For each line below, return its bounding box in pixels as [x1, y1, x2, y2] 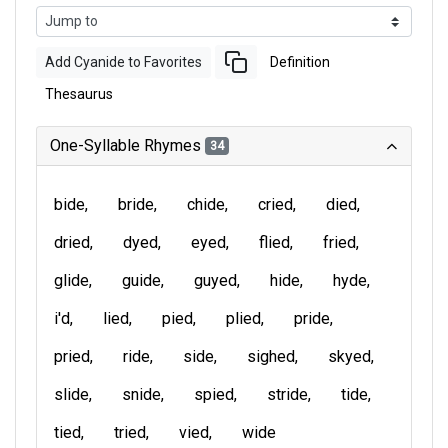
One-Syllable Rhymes [50, 136, 205, 155]
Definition [270, 53, 330, 70]
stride [267, 385, 308, 404]
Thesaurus [45, 86, 113, 102]
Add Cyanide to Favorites [45, 53, 202, 70]
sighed [247, 347, 295, 366]
